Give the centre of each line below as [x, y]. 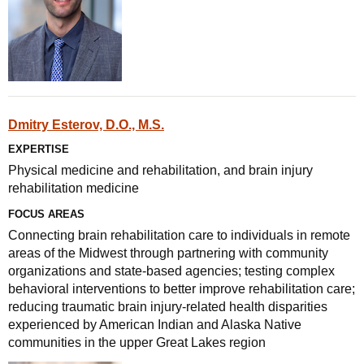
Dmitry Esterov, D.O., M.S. [86, 125]
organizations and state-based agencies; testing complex [171, 271]
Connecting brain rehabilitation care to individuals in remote [179, 235]
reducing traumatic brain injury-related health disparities [168, 307]
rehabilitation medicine [74, 188]
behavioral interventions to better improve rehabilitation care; [182, 289]
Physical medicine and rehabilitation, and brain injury [160, 170]
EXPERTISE [39, 149]
